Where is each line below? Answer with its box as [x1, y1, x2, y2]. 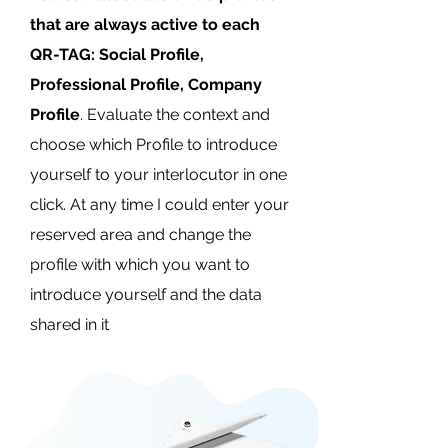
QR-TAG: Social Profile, [30, 45, 204, 64]
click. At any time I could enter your [30, 195, 289, 214]
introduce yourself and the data [30, 285, 262, 304]
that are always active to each [30, 15, 260, 34]
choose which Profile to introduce [30, 135, 277, 154]
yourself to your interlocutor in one [30, 165, 287, 184]
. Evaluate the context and [80, 105, 270, 124]
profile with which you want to [30, 255, 250, 274]
